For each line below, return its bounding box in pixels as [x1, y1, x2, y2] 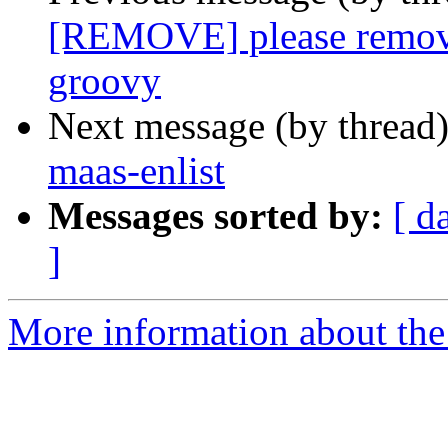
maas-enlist [48, 149, 225, 193]
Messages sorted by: [48, 194, 383, 238]
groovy [48, 59, 161, 103]
